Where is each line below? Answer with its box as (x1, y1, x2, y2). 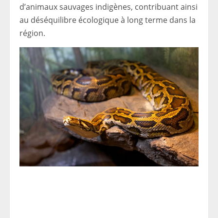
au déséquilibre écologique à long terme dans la (19, 15, 196, 26)
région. (19, 28, 45, 39)
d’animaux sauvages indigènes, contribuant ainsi (19, 1, 198, 13)
